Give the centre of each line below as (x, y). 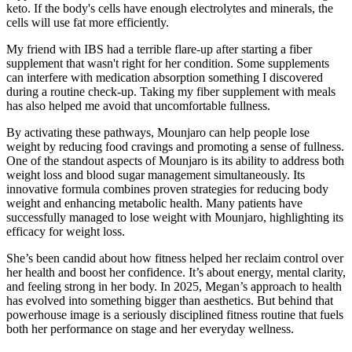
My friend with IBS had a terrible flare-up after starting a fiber (159, 49)
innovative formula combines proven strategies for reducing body (167, 189)
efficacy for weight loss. (66, 231)
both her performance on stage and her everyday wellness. (150, 328)
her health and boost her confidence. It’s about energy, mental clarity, (176, 272)
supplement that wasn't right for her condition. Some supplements (168, 63)
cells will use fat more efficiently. (88, 22)
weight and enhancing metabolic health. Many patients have (154, 203)
